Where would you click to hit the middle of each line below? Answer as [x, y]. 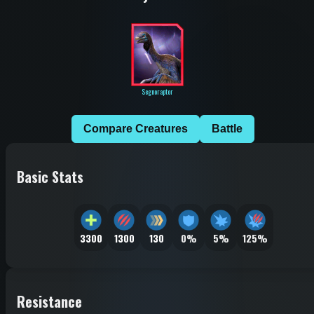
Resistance [49, 301]
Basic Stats [50, 176]
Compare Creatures [135, 129]
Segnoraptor [157, 92]
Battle [227, 129]
